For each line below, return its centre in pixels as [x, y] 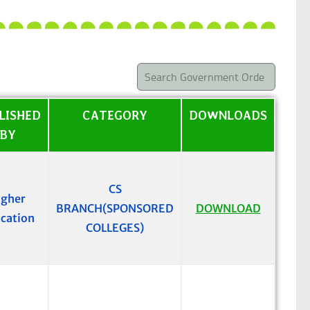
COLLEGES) [115, 228]
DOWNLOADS [228, 116]
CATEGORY [115, 116]
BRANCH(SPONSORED [115, 209]
